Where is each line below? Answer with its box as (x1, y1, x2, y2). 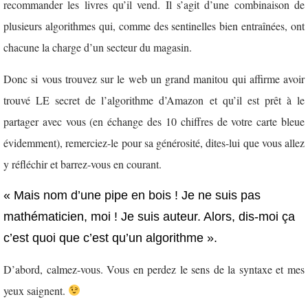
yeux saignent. (3, 283, 68, 298)
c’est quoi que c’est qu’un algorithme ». (3, 231, 217, 245)
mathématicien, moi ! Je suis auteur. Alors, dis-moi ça (3, 210, 295, 224)
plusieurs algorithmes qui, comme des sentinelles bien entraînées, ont (3, 19, 305, 34)
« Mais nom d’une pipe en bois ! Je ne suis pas (3, 188, 261, 203)
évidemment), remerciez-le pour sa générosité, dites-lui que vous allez (3, 135, 305, 150)
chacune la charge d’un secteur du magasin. (3, 40, 192, 55)
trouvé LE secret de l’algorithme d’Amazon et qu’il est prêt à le (3, 92, 305, 107)
